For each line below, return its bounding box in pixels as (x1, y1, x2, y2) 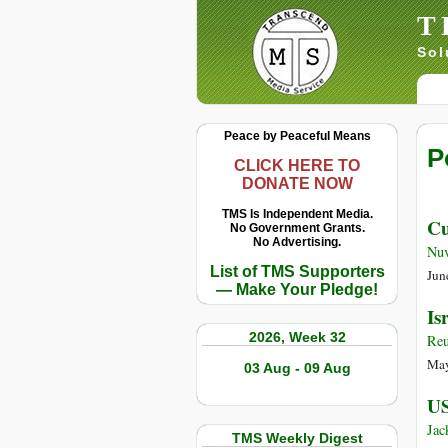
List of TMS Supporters (209, 263, 385, 280)
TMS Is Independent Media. (221, 207, 373, 221)
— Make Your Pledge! (216, 281, 378, 298)
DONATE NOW (241, 175, 353, 192)
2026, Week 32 (248, 329, 346, 345)
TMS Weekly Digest (231, 430, 363, 446)
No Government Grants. (229, 221, 365, 235)
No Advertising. (253, 235, 341, 249)
